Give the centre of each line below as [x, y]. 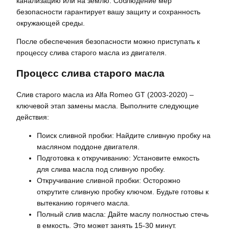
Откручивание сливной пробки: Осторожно [109, 180]
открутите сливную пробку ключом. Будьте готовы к [123, 191]
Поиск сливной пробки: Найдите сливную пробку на [124, 135]
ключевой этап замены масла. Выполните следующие [108, 106]
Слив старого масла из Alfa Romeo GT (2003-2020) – [105, 94]
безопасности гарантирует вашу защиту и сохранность [108, 12]
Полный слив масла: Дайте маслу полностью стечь [123, 214]
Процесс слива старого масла [90, 73]
